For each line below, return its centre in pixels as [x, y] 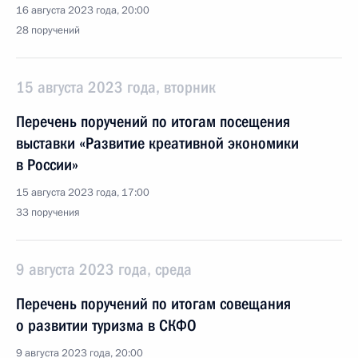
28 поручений [48, 30]
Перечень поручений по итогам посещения [153, 121]
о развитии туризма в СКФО [106, 325]
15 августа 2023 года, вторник [116, 87]
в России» [47, 165]
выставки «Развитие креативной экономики [157, 143]
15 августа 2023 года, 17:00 [83, 193]
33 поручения [48, 213]
